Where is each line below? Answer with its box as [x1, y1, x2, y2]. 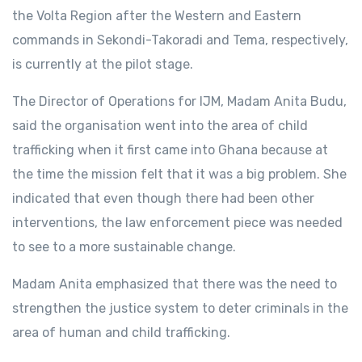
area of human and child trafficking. [12, 325, 230, 341]
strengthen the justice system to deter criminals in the [12, 301, 348, 317]
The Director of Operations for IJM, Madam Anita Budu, [12, 94, 347, 110]
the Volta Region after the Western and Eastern [12, 8, 301, 24]
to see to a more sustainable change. [12, 239, 236, 255]
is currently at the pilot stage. [12, 57, 193, 73]
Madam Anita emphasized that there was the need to [12, 276, 337, 293]
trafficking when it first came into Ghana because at [12, 142, 328, 158]
